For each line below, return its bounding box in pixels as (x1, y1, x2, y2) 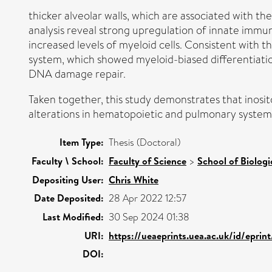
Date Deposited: (34, 191, 104, 205)
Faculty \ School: (32, 154, 104, 168)
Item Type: (59, 135, 104, 149)
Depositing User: (32, 172, 104, 186)
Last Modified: (42, 209, 104, 223)
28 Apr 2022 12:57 (109, 191, 186, 205)
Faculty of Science (109, 154, 186, 168)
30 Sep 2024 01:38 (109, 209, 189, 224)
